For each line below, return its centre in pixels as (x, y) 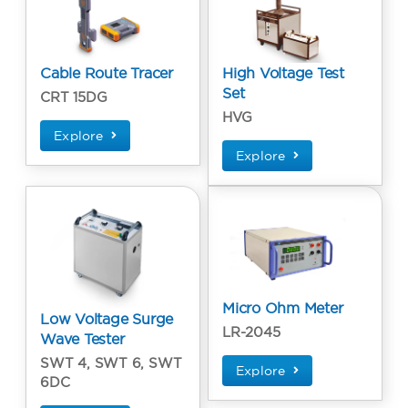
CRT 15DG (74, 97)
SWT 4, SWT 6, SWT (111, 363)
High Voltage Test (283, 72)
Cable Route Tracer (107, 72)
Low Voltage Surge (107, 319)
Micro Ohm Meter (283, 308)
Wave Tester (82, 339)
